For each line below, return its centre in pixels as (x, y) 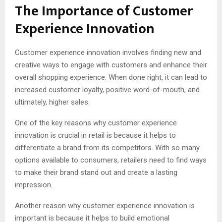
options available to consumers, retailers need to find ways (111, 160)
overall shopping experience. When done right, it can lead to (111, 78)
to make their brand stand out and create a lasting (96, 173)
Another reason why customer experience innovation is (105, 206)
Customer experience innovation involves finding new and (108, 53)
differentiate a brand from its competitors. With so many (107, 148)
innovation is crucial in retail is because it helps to (95, 136)
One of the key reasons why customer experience (96, 123)
